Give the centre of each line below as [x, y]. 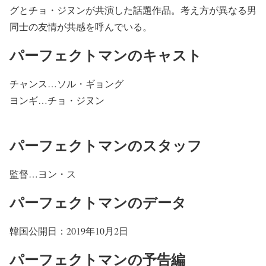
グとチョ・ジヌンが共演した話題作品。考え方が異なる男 [133, 10]
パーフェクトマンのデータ [98, 202]
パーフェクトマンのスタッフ [106, 145]
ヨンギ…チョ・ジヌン [66, 100]
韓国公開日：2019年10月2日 [69, 230]
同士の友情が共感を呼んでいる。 [81, 27]
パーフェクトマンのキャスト [106, 55]
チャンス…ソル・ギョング [76, 84]
